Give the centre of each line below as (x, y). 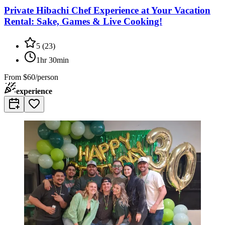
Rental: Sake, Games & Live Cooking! (83, 21)
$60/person (41, 77)
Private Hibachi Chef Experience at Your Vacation (107, 10)
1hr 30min (52, 60)
